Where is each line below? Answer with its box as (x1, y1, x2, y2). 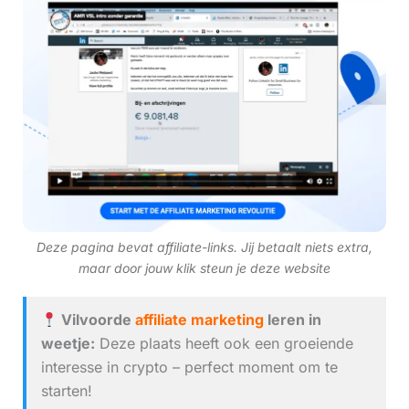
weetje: (40, 334, 95, 353)
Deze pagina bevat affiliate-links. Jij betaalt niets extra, (37, 239, 372, 256)
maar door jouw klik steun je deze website (79, 260, 330, 277)
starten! (40, 382, 92, 401)
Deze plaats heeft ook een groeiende (94, 334, 353, 353)
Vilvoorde (57, 310, 135, 330)
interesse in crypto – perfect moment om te (40, 358, 338, 377)
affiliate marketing (134, 310, 264, 330)
